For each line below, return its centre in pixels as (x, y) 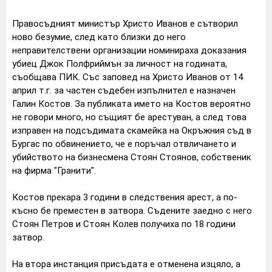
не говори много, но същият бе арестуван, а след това (129, 117)
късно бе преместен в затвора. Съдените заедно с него (132, 210)
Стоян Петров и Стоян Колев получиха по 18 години (124, 224)
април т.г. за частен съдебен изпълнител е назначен (124, 90)
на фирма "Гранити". (54, 170)
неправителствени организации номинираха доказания (129, 50)
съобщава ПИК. (46, 77)
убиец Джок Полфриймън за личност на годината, (120, 63)
